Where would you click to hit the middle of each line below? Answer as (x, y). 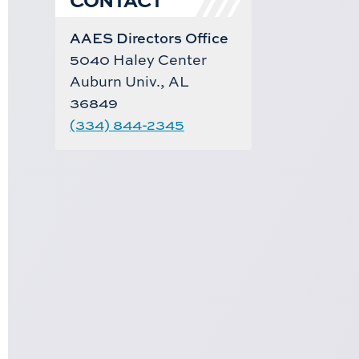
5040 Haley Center (138, 59)
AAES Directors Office (149, 38)
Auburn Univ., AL (129, 81)
